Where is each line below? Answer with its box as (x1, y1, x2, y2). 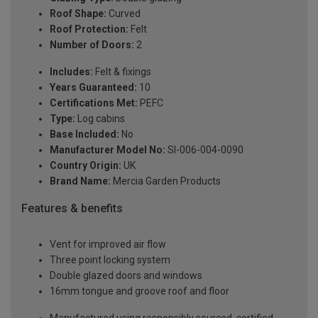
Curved (106, 8, 141, 20)
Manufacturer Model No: (50, 144, 165, 156)
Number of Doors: (50, 39, 134, 51)
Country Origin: (50, 160, 121, 172)
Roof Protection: (50, 23, 128, 35)
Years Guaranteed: (50, 82, 137, 94)
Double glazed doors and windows (50, 270, 202, 282)
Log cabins (75, 113, 125, 125)
